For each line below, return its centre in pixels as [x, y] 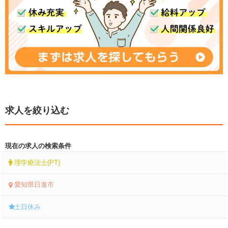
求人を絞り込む [37, 111]
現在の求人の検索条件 [38, 146]
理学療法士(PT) [37, 163]
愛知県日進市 [34, 185]
